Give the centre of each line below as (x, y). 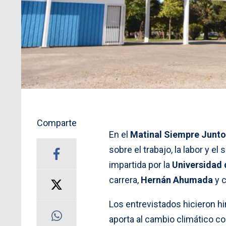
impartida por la (140, 164)
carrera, (125, 180)
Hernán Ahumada (177, 180)
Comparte (56, 123)
